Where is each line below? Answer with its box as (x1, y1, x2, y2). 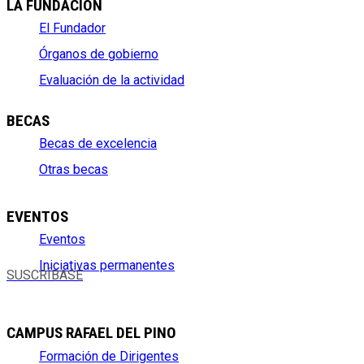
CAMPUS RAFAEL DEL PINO (6, 323, 176, 343)
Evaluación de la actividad (39, 72, 184, 89)
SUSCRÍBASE (6, 267, 83, 284)
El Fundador (39, 20, 106, 37)
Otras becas (39, 162, 108, 178)
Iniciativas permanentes (39, 258, 175, 274)
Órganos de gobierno (39, 46, 158, 63)
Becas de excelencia (39, 136, 157, 152)
